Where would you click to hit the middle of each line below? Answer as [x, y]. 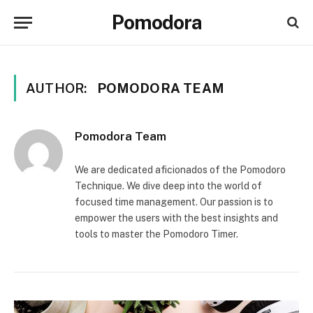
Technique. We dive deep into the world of [168, 186]
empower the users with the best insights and [176, 218]
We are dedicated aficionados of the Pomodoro [180, 170]
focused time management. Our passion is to [174, 202]
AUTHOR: [58, 88]
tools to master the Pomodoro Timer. [156, 234]
